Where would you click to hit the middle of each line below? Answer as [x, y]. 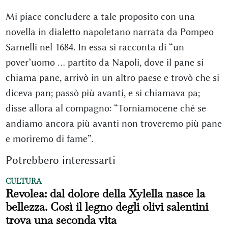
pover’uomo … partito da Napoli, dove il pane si [104, 63]
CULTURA [23, 181]
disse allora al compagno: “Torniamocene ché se [106, 108]
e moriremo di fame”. [54, 139]
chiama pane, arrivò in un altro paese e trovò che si [112, 78]
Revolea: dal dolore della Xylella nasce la [105, 194]
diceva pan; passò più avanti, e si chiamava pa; [103, 93]
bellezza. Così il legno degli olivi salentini [107, 207]
